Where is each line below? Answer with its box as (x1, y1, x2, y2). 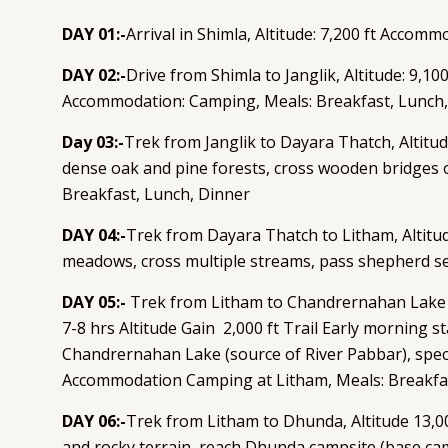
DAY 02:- (62, 63, 126, 86)
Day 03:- (62, 130, 124, 153)
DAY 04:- (62, 223, 126, 246)
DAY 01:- (62, 22, 126, 45)
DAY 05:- (62, 290, 126, 313)
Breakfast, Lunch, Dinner (62, 182, 250, 205)
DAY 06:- (62, 409, 126, 432)
